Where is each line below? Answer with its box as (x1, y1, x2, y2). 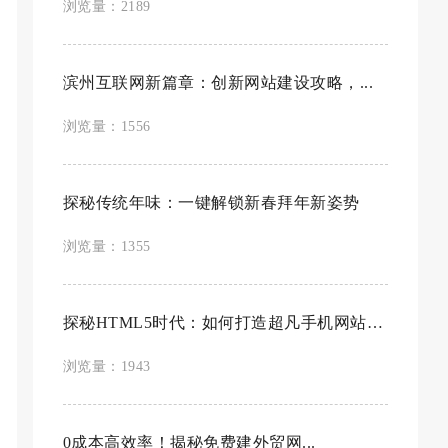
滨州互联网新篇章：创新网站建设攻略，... (62, 74, 374, 91)
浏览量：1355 (62, 239, 151, 254)
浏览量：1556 (62, 119, 151, 134)
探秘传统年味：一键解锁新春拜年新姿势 (62, 194, 360, 211)
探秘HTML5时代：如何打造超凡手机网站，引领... (366, 314, 383, 331)
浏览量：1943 (62, 359, 151, 374)
